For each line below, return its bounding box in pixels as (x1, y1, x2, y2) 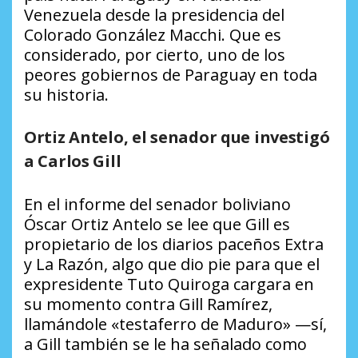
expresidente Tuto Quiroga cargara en (24, 273, 314, 296)
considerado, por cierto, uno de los (24, 44, 285, 66)
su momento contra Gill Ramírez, (24, 293, 272, 316)
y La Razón (24, 253, 104, 276)
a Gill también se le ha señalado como (24, 333, 307, 356)
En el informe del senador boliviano (24, 193, 291, 216)
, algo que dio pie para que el (104, 253, 320, 276)
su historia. (24, 84, 109, 106)
